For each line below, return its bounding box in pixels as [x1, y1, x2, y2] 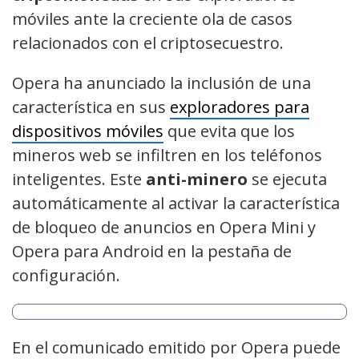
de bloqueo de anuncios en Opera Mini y [12, 216, 316, 239]
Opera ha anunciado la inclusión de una [12, 72, 311, 95]
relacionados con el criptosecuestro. [12, 32, 284, 54]
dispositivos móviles [12, 120, 163, 143]
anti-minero [146, 168, 248, 191]
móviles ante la [12, 8, 125, 30]
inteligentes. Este [12, 168, 146, 191]
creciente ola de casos [125, 8, 292, 30]
